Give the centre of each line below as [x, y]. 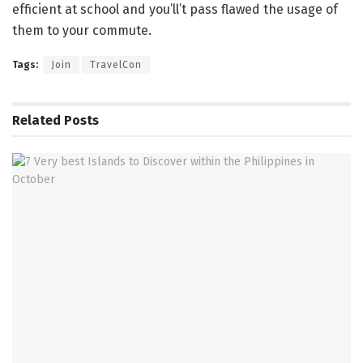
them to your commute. [82, 30]
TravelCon [116, 64]
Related [36, 120]
